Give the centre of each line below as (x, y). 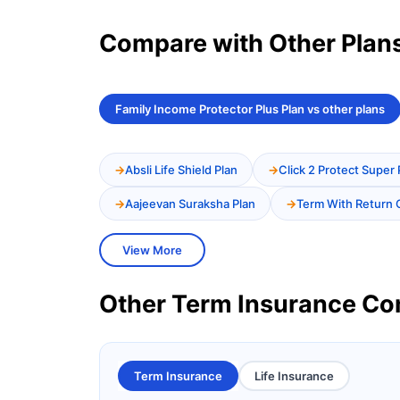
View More (152, 250)
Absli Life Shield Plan (181, 170)
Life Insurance (294, 376)
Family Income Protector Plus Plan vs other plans (250, 109)
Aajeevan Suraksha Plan (190, 204)
